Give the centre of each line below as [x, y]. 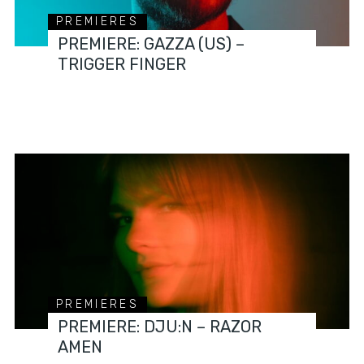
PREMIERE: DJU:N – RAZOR [160, 327]
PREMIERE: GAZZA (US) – [152, 44]
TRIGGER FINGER [122, 65]
